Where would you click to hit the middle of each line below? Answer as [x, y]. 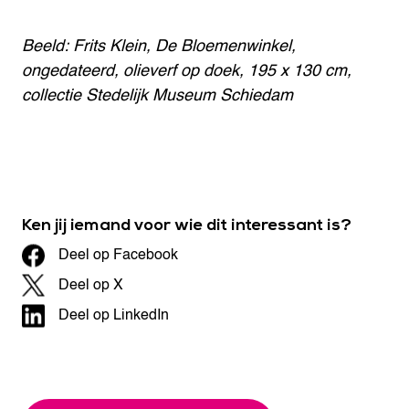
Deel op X [91, 285]
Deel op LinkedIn [114, 315]
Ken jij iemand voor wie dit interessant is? [187, 225]
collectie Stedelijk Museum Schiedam [157, 95]
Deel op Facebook [118, 255]
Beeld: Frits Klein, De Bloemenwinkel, [159, 46]
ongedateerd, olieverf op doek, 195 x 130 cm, [187, 71]
